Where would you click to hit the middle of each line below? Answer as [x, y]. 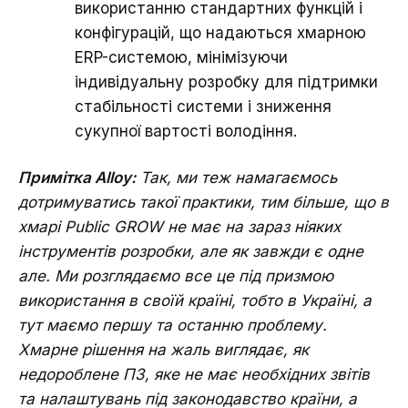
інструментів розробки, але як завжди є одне [191, 251]
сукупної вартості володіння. [186, 131]
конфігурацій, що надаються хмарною [220, 32]
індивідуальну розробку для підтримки [226, 82]
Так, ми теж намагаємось [239, 177]
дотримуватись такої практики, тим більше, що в [204, 202]
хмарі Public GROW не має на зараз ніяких [179, 226]
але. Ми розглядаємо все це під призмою [176, 275]
